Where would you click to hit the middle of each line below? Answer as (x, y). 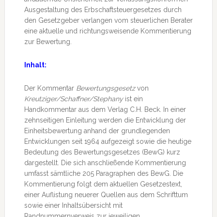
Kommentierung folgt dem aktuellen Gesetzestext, (103, 184)
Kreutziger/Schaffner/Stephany (73, 99)
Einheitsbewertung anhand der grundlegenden (97, 131)
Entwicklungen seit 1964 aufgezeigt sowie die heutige (108, 141)
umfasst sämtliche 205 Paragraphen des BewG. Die (103, 173)
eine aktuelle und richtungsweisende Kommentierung (108, 31)
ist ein (133, 99)
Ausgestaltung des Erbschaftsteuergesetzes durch (103, 10)
